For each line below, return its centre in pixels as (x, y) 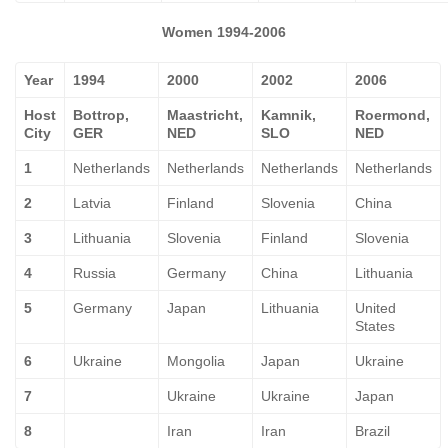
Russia (94, 273)
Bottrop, (101, 115)
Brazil (372, 431)
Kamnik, (288, 115)
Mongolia (196, 361)
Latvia (92, 203)
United (375, 308)
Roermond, (392, 115)
